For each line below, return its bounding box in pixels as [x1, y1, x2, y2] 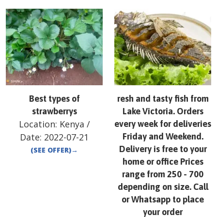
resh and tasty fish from [117, 93, 209, 104]
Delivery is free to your [119, 144, 207, 155]
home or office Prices [122, 156, 203, 167]
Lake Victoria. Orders [122, 106, 203, 117]
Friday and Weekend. [122, 131, 203, 142]
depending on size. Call [117, 182, 208, 192]
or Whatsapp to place [122, 194, 204, 205]
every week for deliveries [114, 119, 211, 129]
